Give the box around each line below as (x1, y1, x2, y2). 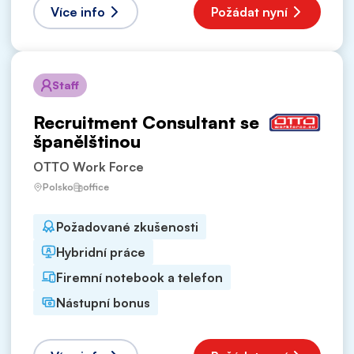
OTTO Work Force (33, 158, 144, 175)
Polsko (43, 180, 73, 193)
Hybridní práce (56, 243, 145, 260)
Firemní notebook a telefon (56, 269, 223, 285)
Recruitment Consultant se (33, 111, 259, 133)
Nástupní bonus (56, 294, 150, 311)
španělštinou (33, 130, 141, 152)
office (83, 181, 109, 194)
